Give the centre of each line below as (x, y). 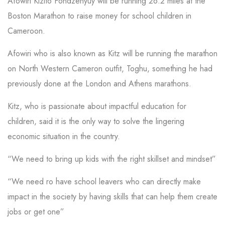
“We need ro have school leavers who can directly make (104, 181)
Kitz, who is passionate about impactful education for (97, 106)
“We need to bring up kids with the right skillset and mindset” (112, 159)
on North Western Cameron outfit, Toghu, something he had (110, 68)
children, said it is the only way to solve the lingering (96, 121)
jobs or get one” (37, 211)
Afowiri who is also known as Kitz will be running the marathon (113, 53)
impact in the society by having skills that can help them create (113, 196)
